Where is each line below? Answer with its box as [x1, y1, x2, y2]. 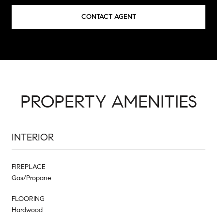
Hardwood [12, 205, 43, 214]
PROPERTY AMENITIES [20, 90, 197, 112]
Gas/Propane [12, 173, 51, 182]
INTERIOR [12, 131, 54, 143]
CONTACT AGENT [81, 12, 136, 21]
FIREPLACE [12, 162, 46, 171]
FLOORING [12, 194, 45, 203]
